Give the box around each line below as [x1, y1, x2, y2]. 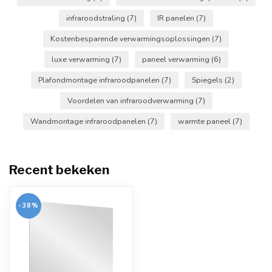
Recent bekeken [9, 162, 109, 177]
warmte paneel [177, 116, 233, 126]
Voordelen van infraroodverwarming [67, 95, 195, 106]
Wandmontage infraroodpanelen [30, 116, 148, 126]
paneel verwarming [141, 54, 211, 64]
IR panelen [157, 13, 196, 23]
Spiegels [191, 75, 225, 85]
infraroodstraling [66, 13, 127, 23]
